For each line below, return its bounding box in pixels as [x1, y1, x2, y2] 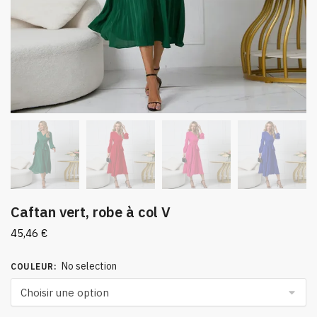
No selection [61, 260, 117, 273]
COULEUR [11, 261, 54, 272]
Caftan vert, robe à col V [11, 202, 171, 222]
